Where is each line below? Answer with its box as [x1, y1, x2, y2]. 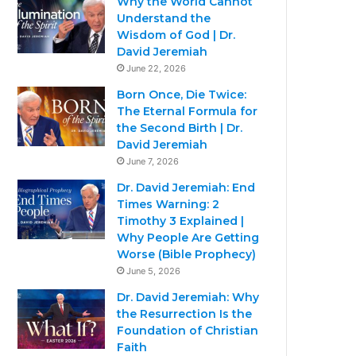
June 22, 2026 [126, 62, 187, 74]
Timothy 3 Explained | [117, 213, 245, 228]
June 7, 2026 [126, 155, 180, 167]
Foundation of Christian [117, 323, 259, 338]
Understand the [117, 10, 211, 25]
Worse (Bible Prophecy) [117, 246, 257, 261]
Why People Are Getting [117, 230, 260, 245]
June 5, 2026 [126, 265, 181, 277]
